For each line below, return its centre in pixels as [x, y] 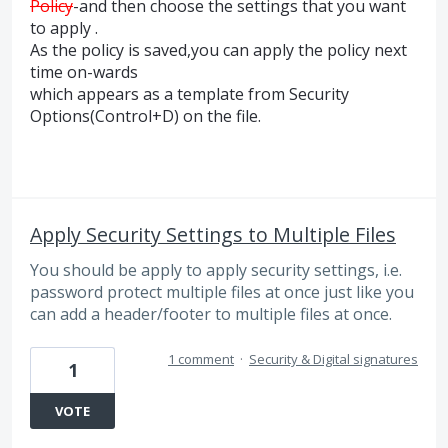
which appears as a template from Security [189, 93]
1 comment [201, 359]
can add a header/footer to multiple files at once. [211, 314]
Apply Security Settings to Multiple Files [213, 235]
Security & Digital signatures [333, 359]
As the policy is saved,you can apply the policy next [218, 49]
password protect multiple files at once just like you [222, 292]
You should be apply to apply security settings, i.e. [216, 270]
